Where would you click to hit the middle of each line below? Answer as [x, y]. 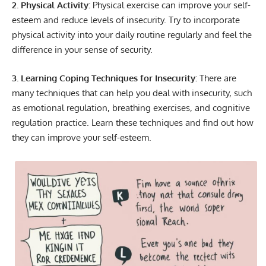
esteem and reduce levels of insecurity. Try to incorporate [126, 20]
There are [217, 78]
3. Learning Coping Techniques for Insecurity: [104, 78]
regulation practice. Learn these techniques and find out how [133, 122]
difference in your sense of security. [82, 50]
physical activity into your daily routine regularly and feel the [132, 35]
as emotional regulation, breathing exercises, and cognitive [131, 107]
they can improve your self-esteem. [82, 137]
